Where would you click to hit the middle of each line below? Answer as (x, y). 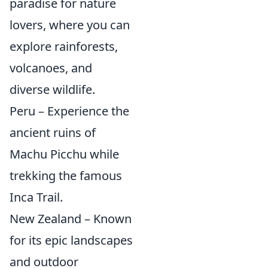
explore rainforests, (64, 46)
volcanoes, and (51, 68)
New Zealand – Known (71, 218)
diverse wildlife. (52, 89)
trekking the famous (66, 175)
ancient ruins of (53, 132)
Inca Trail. (36, 197)
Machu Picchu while (64, 154)
